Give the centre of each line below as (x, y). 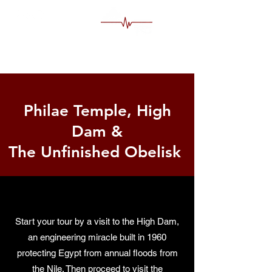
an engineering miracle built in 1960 (97, 237)
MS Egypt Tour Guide (69, 51)
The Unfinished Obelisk (97, 152)
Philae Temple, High (97, 111)
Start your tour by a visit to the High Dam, (97, 221)
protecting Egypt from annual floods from (97, 253)
